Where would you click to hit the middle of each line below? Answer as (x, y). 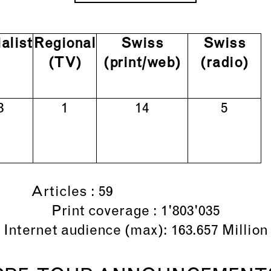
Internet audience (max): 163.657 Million (135, 231)
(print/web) (142, 64)
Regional (65, 44)
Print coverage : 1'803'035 (135, 212)
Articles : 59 (135, 192)
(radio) (224, 64)
